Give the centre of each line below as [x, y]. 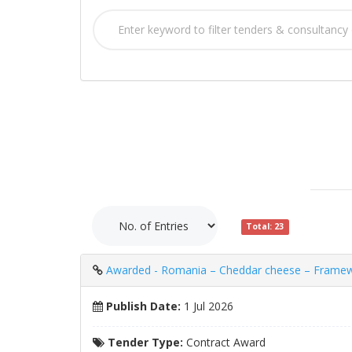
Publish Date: [142, 306]
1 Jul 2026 [207, 306]
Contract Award [224, 342]
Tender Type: [144, 342]
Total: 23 [265, 227]
